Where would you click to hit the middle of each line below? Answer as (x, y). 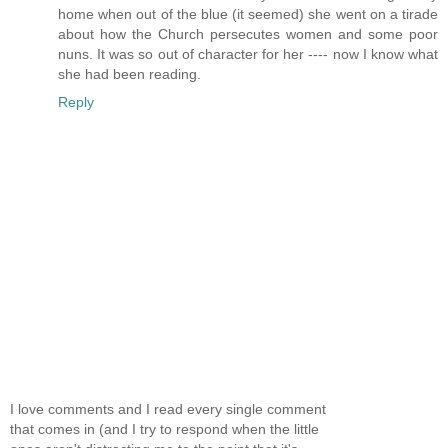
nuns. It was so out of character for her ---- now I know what (248, 53)
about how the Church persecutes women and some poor (248, 33)
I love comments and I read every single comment (168, 409)
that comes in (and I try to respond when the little (164, 429)
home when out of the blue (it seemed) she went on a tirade (248, 13)
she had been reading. (129, 73)
